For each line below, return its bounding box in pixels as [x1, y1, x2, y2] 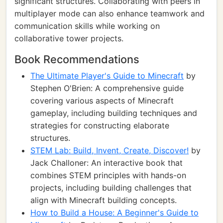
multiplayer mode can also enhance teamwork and [14, 8, 205, 18]
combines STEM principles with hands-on [30, 170, 186, 180]
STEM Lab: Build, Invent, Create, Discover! [30, 145, 189, 155]
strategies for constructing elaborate [30, 120, 169, 130]
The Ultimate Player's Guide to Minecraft [30, 71, 184, 81]
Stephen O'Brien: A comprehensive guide [30, 83, 184, 93]
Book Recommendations [14, 53, 139, 66]
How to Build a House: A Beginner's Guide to [30, 208, 199, 218]
